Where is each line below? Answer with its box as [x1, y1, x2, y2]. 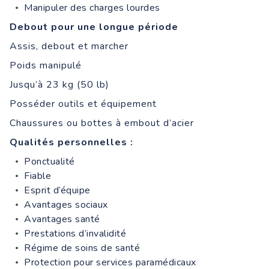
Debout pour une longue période [10, 20, 178, 34]
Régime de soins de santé [24, 241, 140, 255]
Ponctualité [24, 154, 75, 168]
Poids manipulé [10, 58, 82, 72]
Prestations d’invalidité [24, 226, 126, 240]
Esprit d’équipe [24, 183, 91, 197]
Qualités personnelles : [10, 135, 133, 149]
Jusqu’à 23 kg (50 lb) [10, 77, 109, 91]
